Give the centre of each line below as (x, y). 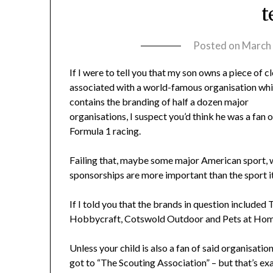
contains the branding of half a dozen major (159, 102)
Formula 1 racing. (105, 131)
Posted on (217, 46)
